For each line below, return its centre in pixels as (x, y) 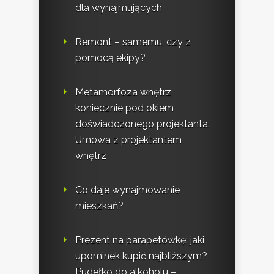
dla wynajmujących (119, 7)
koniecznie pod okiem (124, 108)
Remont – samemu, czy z (133, 42)
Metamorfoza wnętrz (123, 92)
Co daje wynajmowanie (128, 190)
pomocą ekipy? (110, 57)
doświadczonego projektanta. (143, 124)
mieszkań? (99, 206)
